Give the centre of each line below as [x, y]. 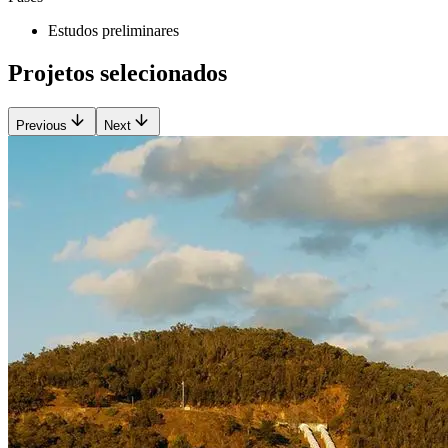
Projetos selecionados [117, 73]
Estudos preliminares [113, 31]
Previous [41, 125]
